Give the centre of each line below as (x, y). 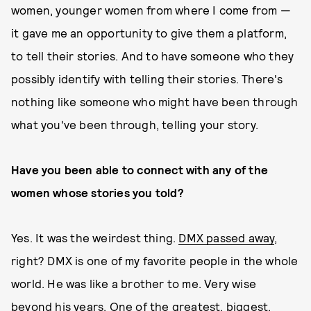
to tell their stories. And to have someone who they (153, 56)
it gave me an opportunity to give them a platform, (149, 33)
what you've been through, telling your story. (135, 124)
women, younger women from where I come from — (151, 10)
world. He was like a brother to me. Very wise (134, 283)
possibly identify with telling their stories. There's (147, 78)
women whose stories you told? (98, 192)
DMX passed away (227, 237)
